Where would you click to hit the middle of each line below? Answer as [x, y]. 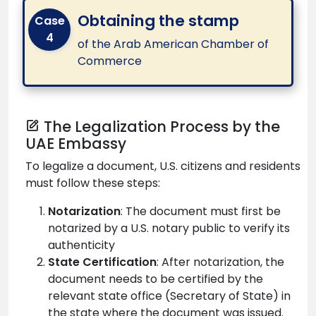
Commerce [110, 61]
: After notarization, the [220, 262]
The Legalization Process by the [162, 126]
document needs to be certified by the [156, 279]
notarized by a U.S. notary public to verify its [169, 228]
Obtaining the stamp [158, 20]
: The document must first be [201, 211]
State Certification [102, 262]
